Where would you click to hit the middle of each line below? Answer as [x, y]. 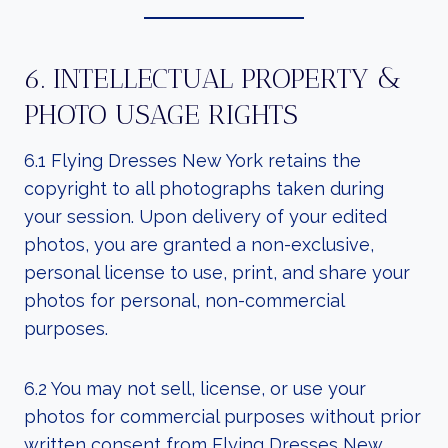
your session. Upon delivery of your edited [205, 216]
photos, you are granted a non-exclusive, [199, 244]
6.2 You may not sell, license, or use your [195, 388]
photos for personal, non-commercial [184, 300]
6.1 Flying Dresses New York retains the [192, 160]
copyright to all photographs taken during [204, 188]
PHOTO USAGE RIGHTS [161, 114]
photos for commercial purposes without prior [222, 416]
